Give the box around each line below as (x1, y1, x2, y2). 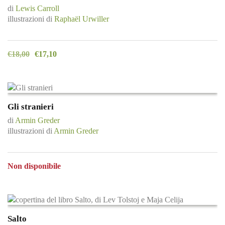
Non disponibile (8, 162, 61, 171)
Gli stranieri (8, 102, 54, 112)
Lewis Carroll (16, 4, 59, 13)
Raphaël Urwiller (54, 15, 109, 24)
